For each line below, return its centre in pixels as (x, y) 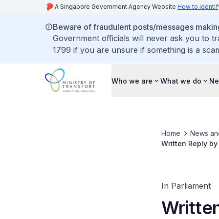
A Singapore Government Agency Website (116, 7)
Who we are (132, 81)
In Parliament (186, 186)
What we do (181, 81)
